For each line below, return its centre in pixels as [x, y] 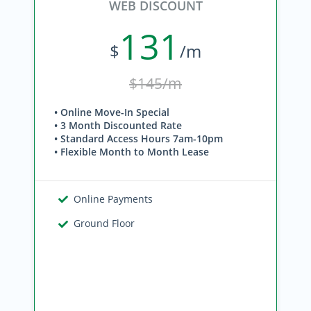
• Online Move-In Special [112, 112]
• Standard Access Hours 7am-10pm [138, 138]
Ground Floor [104, 223]
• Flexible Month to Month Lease [132, 152]
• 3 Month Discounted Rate [118, 125]
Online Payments [114, 199]
